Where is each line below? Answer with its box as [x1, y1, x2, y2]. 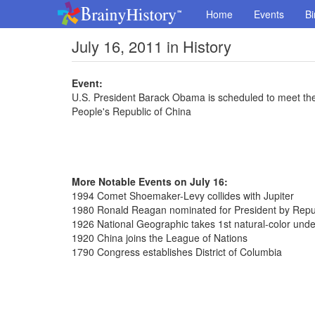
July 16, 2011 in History [72, 35, 231, 57]
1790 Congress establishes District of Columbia [72, 245, 282, 259]
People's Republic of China [72, 104, 191, 118]
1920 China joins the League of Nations [72, 231, 247, 245]
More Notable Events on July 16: [72, 174, 228, 188]
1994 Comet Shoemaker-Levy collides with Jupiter [72, 188, 294, 202]
